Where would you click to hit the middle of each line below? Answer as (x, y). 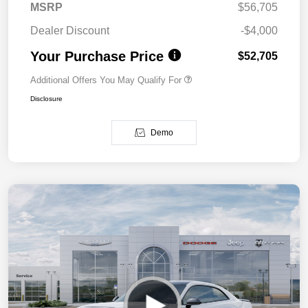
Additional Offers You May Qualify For (106, 80)
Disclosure (46, 99)
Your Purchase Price (97, 57)
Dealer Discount (70, 31)
